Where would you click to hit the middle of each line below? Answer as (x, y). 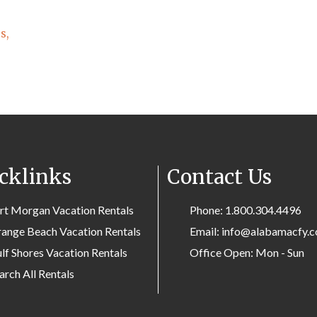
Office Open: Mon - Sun (247, 252)
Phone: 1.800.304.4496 (246, 210)
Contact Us (219, 177)
